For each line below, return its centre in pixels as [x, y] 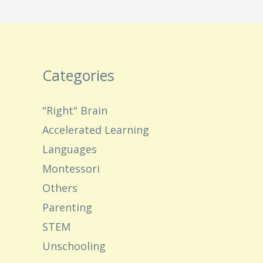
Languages [70, 149]
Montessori [71, 169]
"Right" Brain [75, 111]
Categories [78, 75]
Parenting [67, 208]
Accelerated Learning [96, 130]
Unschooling [74, 246]
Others [60, 188]
